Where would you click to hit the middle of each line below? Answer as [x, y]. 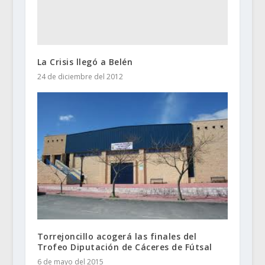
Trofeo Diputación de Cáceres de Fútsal [125, 247]
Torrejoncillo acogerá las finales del [117, 237]
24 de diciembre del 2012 [80, 77]
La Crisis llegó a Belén [85, 62]
